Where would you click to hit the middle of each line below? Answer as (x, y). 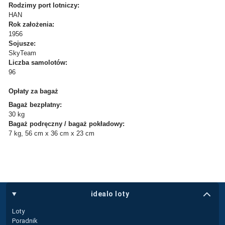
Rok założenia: (31, 24)
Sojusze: (22, 43)
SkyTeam (22, 53)
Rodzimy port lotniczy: (44, 5)
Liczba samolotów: (38, 62)
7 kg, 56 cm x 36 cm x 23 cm (51, 133)
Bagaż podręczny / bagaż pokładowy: (67, 124)
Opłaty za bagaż (33, 91)
